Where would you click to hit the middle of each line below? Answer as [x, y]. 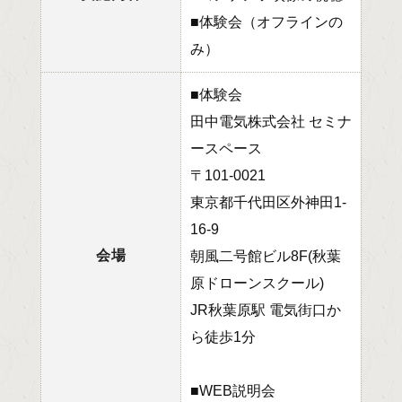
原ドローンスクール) [257, 283]
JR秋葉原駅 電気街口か [266, 310]
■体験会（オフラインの [267, 22]
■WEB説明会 [233, 390]
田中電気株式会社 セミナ [271, 121]
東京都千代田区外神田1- [268, 202]
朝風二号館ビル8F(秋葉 [266, 256]
